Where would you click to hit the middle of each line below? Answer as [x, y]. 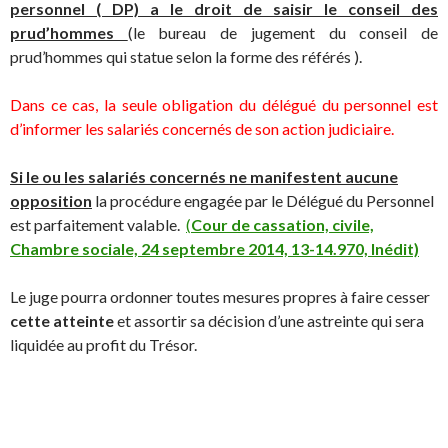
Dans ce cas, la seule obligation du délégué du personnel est [224, 104]
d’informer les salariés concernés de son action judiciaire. [202, 128]
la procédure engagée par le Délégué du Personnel [263, 200]
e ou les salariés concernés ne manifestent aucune [214, 176]
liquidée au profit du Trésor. [103, 344]
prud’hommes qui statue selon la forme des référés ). [186, 56]
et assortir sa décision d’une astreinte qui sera [269, 320]
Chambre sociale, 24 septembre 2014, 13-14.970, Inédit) [214, 248]
